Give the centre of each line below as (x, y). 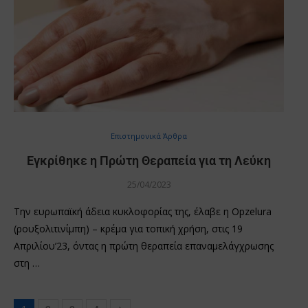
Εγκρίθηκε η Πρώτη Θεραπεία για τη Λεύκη (149, 160)
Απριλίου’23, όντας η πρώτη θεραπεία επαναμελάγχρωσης (144, 245)
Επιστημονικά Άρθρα (149, 135)
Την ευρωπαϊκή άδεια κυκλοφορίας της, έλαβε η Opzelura (143, 211)
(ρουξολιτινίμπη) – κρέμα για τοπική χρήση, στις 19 (128, 228)
